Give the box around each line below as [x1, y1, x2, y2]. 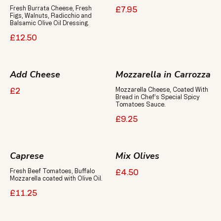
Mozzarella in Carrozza [115, 69, 211, 80]
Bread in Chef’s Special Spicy [115, 93, 200, 100]
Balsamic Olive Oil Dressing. [10, 19, 89, 26]
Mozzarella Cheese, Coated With [115, 86, 208, 93]
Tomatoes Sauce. [115, 101, 166, 108]
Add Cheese [10, 69, 60, 80]
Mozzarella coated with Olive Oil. [10, 175, 103, 182]
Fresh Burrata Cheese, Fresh [10, 4, 92, 11]
